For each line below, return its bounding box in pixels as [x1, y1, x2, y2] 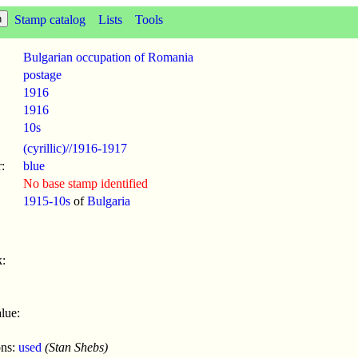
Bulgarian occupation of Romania [23, 50, 193, 64]
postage [23, 68, 62, 82]
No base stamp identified [23, 177, 148, 190]
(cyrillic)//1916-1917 [23, 141, 127, 155]
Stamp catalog [14, 13, 86, 26]
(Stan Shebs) [42, 340, 108, 354]
